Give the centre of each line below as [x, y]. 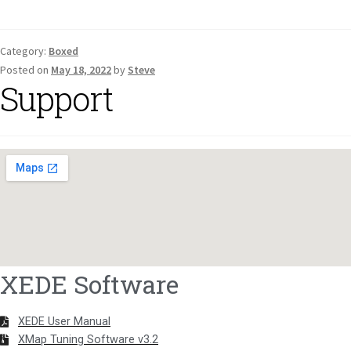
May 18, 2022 [81, 69]
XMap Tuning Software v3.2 [88, 340]
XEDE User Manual [64, 322]
